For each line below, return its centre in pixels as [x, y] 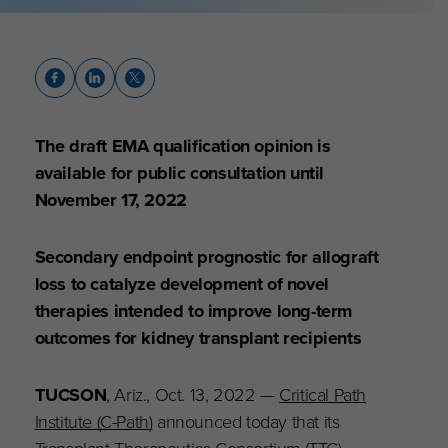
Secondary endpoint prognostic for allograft [206, 256]
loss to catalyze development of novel [181, 283]
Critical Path [323, 394]
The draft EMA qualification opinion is [182, 145]
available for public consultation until [179, 172]
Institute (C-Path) [93, 421]
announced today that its [246, 421]
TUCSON [70, 394]
